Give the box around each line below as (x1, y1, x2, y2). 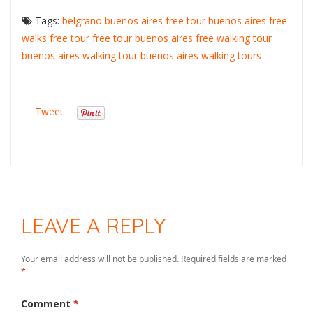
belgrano (62, 14, 102, 28)
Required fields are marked (181, 252, 286, 265)
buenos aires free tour (105, 14, 205, 28)
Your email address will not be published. (21, 252, 179, 265)
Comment (21, 296, 73, 310)
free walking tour (196, 31, 272, 45)
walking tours (201, 49, 261, 63)
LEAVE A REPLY (21, 212, 166, 240)
